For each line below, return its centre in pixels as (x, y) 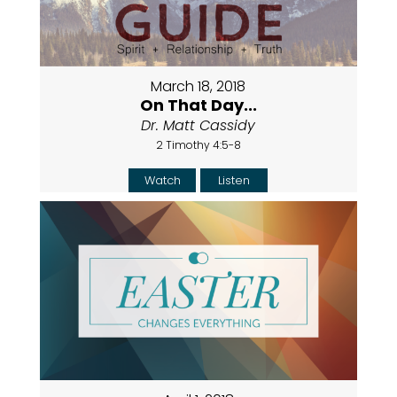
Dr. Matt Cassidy (198, 125)
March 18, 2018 (198, 86)
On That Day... (198, 105)
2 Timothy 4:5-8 (198, 144)
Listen (234, 180)
